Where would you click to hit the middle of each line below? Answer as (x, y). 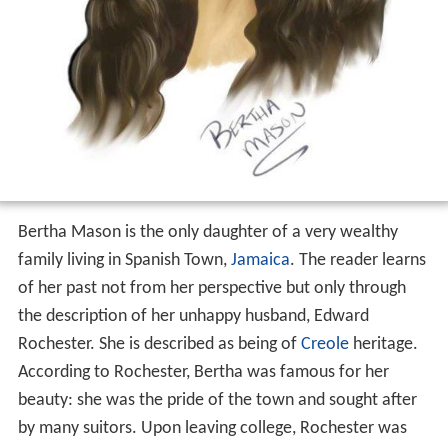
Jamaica (260, 261)
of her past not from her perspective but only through (211, 289)
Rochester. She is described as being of (159, 345)
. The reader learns (357, 261)
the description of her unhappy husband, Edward (193, 317)
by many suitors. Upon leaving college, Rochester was (212, 429)
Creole (324, 345)
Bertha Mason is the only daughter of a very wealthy (207, 233)
